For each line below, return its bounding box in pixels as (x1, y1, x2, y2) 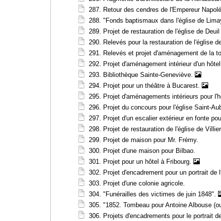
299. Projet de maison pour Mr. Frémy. (89, 136, 198, 144)
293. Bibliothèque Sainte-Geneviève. (89, 71, 195, 78)
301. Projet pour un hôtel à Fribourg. (89, 158, 193, 165)
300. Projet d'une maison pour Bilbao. (89, 147, 195, 154)
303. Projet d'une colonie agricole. (89, 180, 185, 187)
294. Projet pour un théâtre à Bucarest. (89, 82, 202, 89)
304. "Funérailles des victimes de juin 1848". (89, 190, 218, 198)
